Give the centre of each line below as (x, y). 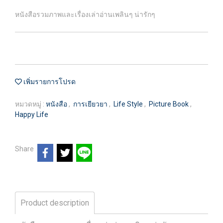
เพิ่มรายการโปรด (49, 82)
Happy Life (32, 114)
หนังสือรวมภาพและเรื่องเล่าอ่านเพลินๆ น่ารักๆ (85, 14)
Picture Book (169, 104)
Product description (55, 203)
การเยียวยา (91, 104)
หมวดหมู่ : (30, 104)
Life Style (129, 104)
